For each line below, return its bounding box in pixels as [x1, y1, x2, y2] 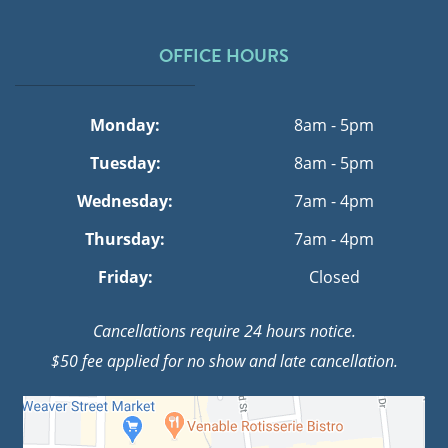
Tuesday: [89, 152, 161, 174]
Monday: [90, 114, 160, 136]
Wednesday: [77, 190, 173, 212]
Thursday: [85, 228, 165, 250]
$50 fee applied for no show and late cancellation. [50, 350, 398, 372]
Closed [308, 266, 360, 288]
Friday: [97, 266, 153, 288]
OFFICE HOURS [159, 42, 289, 69]
